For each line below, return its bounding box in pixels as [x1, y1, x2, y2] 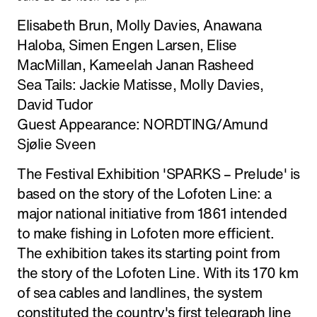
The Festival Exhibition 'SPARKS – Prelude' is [17, 163, 300, 184]
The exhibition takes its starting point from [17, 243, 279, 263]
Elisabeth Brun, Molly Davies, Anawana [17, 15, 262, 35]
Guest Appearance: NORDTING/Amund [17, 114, 267, 134]
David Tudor [17, 94, 93, 115]
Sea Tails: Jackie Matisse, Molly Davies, [17, 74, 263, 95]
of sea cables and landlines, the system [17, 282, 263, 303]
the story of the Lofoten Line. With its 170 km [17, 263, 298, 283]
